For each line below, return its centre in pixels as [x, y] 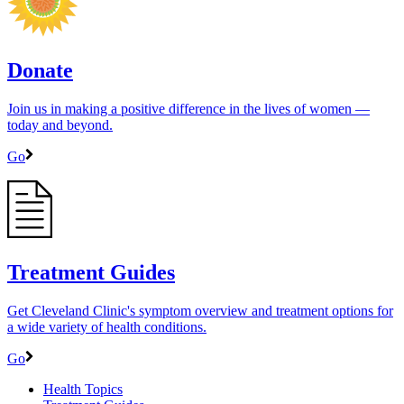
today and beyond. [60, 124]
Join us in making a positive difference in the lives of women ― [188, 108]
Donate [40, 71]
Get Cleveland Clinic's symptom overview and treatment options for [200, 310]
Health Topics [83, 389]
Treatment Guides [91, 272]
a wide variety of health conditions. [107, 326]
